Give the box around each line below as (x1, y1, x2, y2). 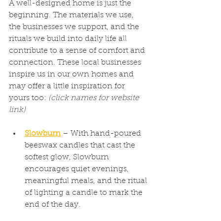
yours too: (9, 94, 48, 102)
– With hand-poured (61, 130, 143, 138)
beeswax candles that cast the (25, 142, 137, 149)
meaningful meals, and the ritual (25, 177, 149, 185)
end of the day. (25, 201, 80, 209)
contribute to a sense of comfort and (9, 47, 147, 55)
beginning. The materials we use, (9, 11, 136, 19)
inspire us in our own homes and (9, 71, 136, 78)
